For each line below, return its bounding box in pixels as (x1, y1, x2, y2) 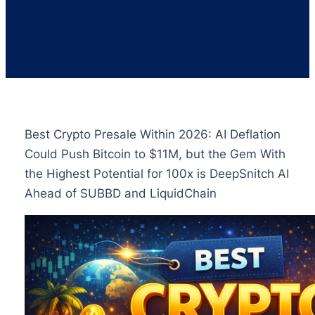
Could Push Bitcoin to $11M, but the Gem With (24, 146, 285, 161)
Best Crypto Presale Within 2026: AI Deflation (24, 127, 281, 141)
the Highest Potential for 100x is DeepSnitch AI (24, 166, 289, 181)
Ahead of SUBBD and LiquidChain (24, 186, 217, 200)
